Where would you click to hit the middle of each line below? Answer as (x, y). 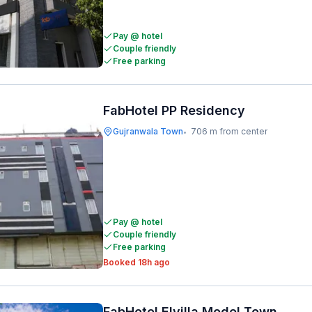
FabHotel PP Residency (174, 110)
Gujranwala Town (148, 131)
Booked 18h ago (136, 262)
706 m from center (229, 131)
